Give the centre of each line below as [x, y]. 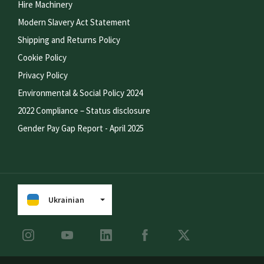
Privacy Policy [43, 75]
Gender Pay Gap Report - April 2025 [81, 128]
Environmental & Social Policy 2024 [80, 93]
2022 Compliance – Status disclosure [84, 110]
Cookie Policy [42, 57]
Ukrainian [66, 200]
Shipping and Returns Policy [69, 40]
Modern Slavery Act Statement [74, 22]
